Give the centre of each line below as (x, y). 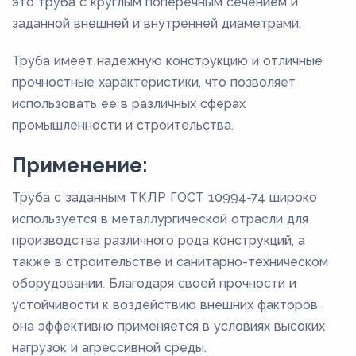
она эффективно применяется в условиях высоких (168, 326)
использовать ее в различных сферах (129, 103)
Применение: (80, 165)
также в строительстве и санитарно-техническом (170, 261)
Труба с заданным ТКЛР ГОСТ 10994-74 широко (164, 197)
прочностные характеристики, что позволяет (154, 82)
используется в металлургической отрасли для (160, 219)
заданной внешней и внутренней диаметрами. (157, 23)
